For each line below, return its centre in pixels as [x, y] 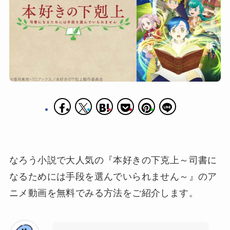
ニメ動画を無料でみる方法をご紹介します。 [103, 193]
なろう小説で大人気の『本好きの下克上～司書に [113, 160]
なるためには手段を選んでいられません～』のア [113, 176]
